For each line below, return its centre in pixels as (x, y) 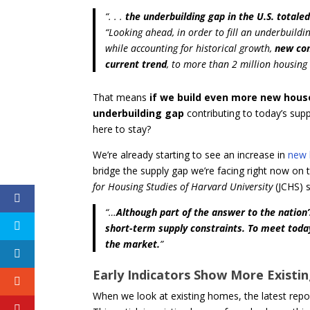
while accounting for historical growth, (190, 48)
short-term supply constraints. (175, 228)
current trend (136, 64)
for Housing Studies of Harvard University (183, 186)
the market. (132, 244)
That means (121, 97)
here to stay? (122, 129)
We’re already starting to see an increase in (191, 154)
